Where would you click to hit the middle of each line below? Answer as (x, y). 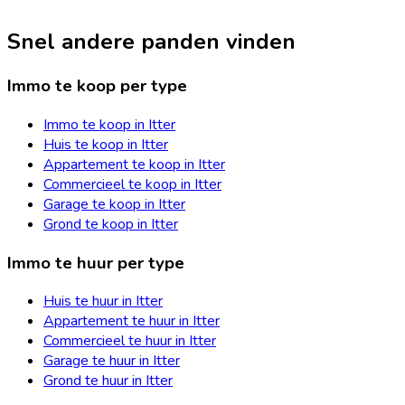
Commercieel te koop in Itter (132, 184)
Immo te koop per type (97, 86)
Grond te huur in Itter (108, 381)
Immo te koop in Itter (109, 124)
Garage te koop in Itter (114, 204)
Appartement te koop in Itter (134, 164)
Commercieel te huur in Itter (130, 341)
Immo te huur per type (96, 263)
